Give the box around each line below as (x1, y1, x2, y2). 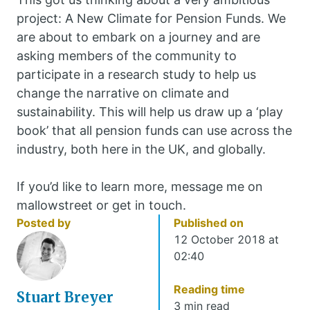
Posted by (17, 216, 71, 230)
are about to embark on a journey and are (17, 30, 260, 45)
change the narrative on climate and (17, 86, 229, 101)
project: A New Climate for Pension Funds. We (17, 11, 286, 26)
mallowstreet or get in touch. (17, 198, 186, 213)
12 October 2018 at (173, 232, 279, 247)
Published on (173, 216, 244, 230)
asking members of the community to (17, 48, 237, 64)
